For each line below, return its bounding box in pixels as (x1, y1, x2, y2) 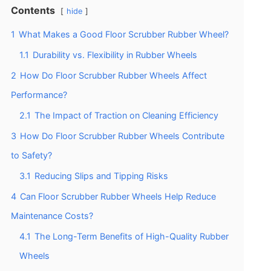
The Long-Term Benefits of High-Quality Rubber (34, 231, 229, 242)
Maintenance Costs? (11, 211, 93, 221)
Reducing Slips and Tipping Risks (34, 171, 168, 181)
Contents (11, 4, 55, 17)
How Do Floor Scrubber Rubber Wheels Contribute (20, 131, 224, 142)
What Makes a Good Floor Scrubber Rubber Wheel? (19, 29, 229, 40)
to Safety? (11, 150, 52, 161)
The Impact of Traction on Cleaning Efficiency (34, 110, 218, 121)
